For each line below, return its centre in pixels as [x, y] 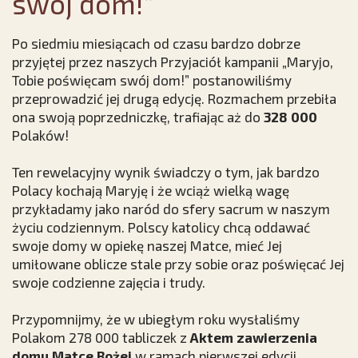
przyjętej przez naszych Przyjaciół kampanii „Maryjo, [173, 62]
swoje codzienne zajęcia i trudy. [109, 282]
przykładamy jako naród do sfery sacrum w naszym [171, 209]
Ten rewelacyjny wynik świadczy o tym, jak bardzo [166, 172]
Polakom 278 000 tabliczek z [101, 338]
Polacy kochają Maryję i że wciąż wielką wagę [151, 191]
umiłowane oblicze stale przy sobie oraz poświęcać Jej [178, 264]
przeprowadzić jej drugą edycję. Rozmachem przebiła [174, 99]
